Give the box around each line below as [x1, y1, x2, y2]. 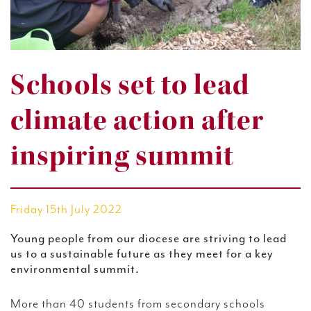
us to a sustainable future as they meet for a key [10, 246, 274, 262]
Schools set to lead [10, 67, 249, 103]
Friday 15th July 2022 [10, 203, 122, 217]
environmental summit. [10, 261, 140, 277]
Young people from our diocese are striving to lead [10, 230, 287, 246]
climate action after [10, 103, 264, 139]
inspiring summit [10, 138, 234, 174]
